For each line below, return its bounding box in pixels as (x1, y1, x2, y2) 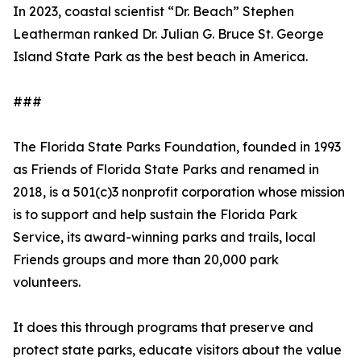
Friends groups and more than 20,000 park (13, 251, 279, 268)
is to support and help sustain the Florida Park (13, 206, 297, 223)
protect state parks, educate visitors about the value (13, 342, 342, 359)
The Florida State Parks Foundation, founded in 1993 (13, 139, 341, 156)
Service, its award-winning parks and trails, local (13, 229, 316, 246)
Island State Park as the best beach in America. (13, 48, 308, 65)
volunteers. (13, 274, 81, 291)
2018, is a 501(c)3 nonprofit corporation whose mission (13, 184, 345, 201)
